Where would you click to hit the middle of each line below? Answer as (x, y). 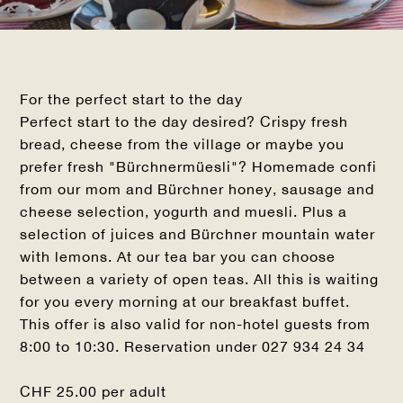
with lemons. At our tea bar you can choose (178, 256)
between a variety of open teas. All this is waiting (200, 278)
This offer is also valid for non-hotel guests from (196, 323)
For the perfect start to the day (132, 99)
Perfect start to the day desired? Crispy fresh (184, 121)
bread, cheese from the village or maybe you (183, 143)
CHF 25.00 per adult (94, 391)
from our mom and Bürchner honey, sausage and (197, 188)
